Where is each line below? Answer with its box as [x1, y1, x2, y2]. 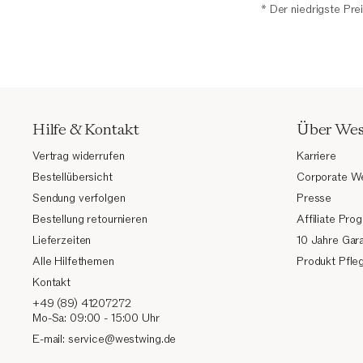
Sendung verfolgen [32, 190, 126, 207]
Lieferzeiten [32, 233, 92, 249]
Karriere [297, 148, 336, 164]
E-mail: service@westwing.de [32, 331, 177, 348]
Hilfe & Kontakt [32, 118, 139, 141]
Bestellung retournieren [32, 211, 147, 228]
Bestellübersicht [32, 169, 113, 186]
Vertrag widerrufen [32, 148, 125, 164]
